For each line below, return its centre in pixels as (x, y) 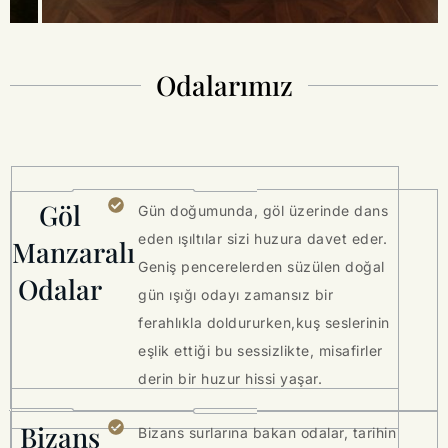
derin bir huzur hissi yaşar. (230, 379)
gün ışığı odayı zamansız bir (236, 295)
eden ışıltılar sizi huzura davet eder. (263, 239)
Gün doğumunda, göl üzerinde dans (263, 211)
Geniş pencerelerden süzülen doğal (261, 267)
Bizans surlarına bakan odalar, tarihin (267, 433)
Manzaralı (73, 252)
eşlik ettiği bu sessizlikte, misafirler (260, 351)
